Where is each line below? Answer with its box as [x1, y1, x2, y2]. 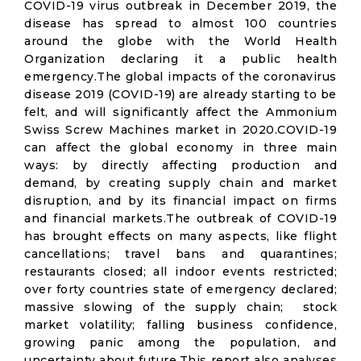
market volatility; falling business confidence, [24, 317, 337, 332]
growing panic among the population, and [24, 335, 337, 350]
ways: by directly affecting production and [24, 158, 337, 172]
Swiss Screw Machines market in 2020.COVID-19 [24, 122, 337, 137]
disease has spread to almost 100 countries [24, 16, 337, 31]
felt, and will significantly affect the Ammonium [24, 105, 337, 119]
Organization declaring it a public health [24, 52, 337, 66]
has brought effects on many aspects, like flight [24, 229, 337, 243]
